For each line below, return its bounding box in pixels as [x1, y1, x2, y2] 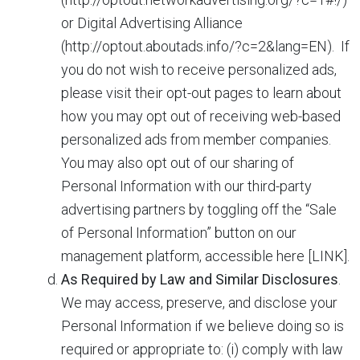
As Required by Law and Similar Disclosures [61, 271, 338, 288]
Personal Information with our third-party [61, 178, 312, 194]
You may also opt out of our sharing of [61, 154, 294, 171]
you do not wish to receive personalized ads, [61, 61, 337, 78]
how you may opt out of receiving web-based [61, 108, 341, 125]
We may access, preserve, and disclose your [61, 294, 337, 311]
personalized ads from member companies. [61, 131, 331, 148]
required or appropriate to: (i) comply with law [61, 341, 343, 358]
